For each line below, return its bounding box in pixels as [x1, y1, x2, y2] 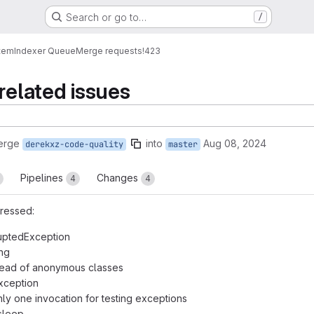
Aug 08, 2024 [203, 137, 266, 149]
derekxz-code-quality [25, 139, 123, 150]
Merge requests [76, 45, 142, 56]
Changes [97, 172, 141, 184]
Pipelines [20, 172, 66, 184]
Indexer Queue [14, 45, 76, 56]
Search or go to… [65, 11, 146, 23]
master [168, 139, 198, 150]
